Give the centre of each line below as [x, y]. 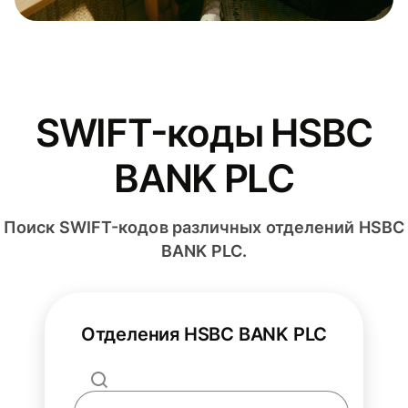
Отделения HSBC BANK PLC [204, 335]
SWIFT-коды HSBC [204, 133]
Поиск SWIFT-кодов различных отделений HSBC [204, 228]
